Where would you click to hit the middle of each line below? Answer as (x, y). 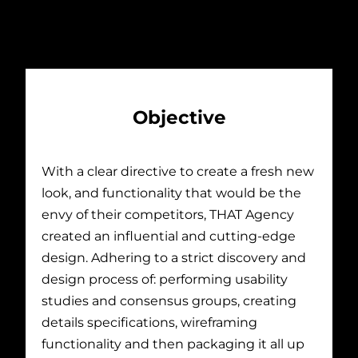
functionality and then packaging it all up (173, 343)
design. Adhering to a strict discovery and (174, 257)
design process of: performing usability (165, 278)
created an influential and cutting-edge (169, 235)
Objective (179, 118)
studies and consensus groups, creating (169, 300)
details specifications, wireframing (149, 322)
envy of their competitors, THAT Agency (168, 214)
